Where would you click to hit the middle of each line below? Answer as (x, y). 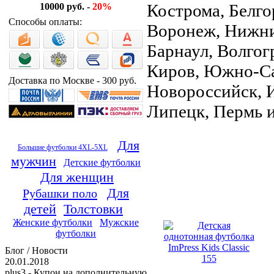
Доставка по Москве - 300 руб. (72, 80)
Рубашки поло (60, 193)
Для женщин (77, 177)
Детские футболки (102, 162)
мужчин (34, 161)
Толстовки (93, 209)
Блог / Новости (36, 250)
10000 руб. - (66, 6)
